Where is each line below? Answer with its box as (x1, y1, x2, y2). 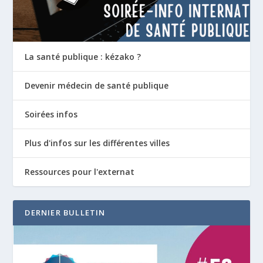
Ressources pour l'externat (25, 166, 135, 177)
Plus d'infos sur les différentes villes (25, 137, 170, 149)
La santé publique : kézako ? (25, 50, 141, 62)
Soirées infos (25, 108, 78, 120)
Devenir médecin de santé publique (25, 79, 169, 91)
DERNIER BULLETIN (25, 207, 106, 218)
